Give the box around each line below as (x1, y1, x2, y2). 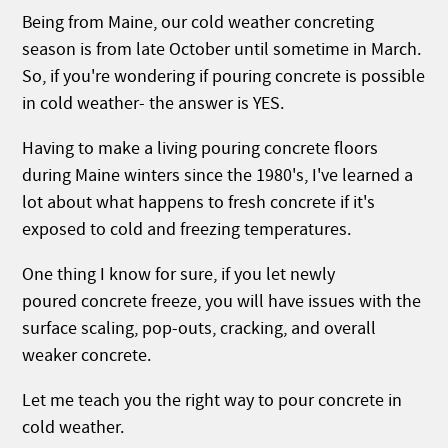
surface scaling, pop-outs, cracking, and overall (22, 317, 377, 340)
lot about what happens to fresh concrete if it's (22, 191, 376, 214)
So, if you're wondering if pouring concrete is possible (22, 65, 426, 88)
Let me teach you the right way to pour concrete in (22, 389, 403, 412)
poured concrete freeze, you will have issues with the (22, 290, 422, 313)
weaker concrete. (22, 344, 152, 367)
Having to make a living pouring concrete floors (22, 137, 379, 160)
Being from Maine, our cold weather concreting (22, 11, 375, 34)
